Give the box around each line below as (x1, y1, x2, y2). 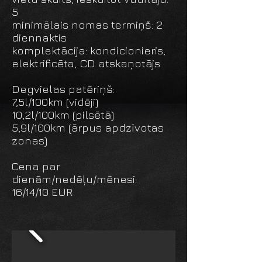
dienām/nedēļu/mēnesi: (12, 173, 137, 185)
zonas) (12, 134, 47, 147)
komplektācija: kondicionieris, (12, 44, 166, 57)
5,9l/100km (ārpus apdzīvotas (12, 121, 164, 134)
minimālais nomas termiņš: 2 (12, 18, 163, 31)
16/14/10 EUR (12, 185, 73, 198)
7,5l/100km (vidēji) (12, 95, 98, 108)
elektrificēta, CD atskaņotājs (12, 57, 160, 70)
